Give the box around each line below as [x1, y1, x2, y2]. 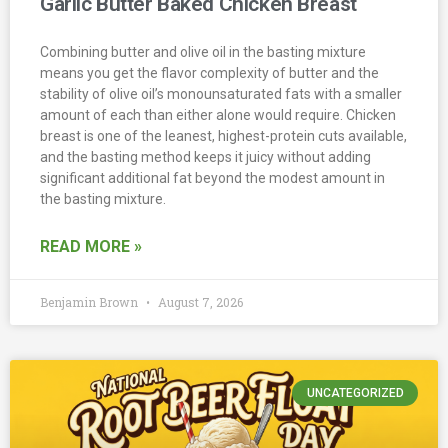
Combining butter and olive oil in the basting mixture [40, 43, 366, 60]
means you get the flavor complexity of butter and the [40, 64, 379, 81]
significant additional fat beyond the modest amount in [40, 169, 385, 186]
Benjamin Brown [40, 293, 141, 310]
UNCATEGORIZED [306, 385, 404, 400]
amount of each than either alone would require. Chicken [40, 106, 396, 123]
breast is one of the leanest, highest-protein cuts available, [40, 127, 407, 144]
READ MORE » [40, 236, 142, 256]
